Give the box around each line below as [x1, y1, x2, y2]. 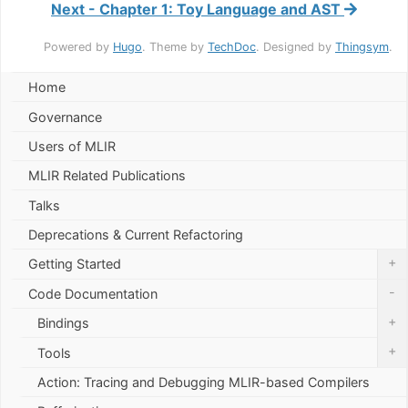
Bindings [37, 315, 89, 331]
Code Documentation [28, 285, 158, 301]
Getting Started [28, 256, 121, 272]
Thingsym [335, 39, 389, 54]
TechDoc [208, 39, 256, 54]
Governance [28, 108, 102, 125]
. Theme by [142, 39, 208, 54]
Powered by [44, 39, 113, 54]
